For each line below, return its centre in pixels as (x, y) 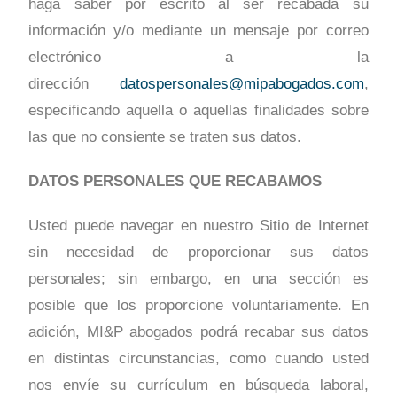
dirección (74, 84)
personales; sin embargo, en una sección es (198, 279)
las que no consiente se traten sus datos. (165, 137)
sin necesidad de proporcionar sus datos (198, 253)
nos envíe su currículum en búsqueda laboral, (198, 385)
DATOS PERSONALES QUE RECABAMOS (175, 182)
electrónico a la (198, 58)
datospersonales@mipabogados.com (241, 84)
